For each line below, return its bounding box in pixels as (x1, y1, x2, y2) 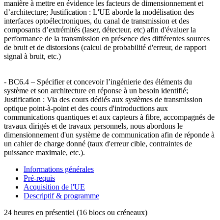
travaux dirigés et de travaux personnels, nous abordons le (4, 121, 183, 130)
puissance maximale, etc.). (4, 148, 85, 157)
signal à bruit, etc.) (4, 52, 61, 60)
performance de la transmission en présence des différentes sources (4, 34, 210, 43)
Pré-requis (24, 173, 55, 182)
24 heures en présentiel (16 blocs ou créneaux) (4, 208, 147, 217)
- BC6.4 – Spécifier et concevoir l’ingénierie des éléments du (4, 77, 192, 86)
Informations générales (24, 165, 94, 173)
